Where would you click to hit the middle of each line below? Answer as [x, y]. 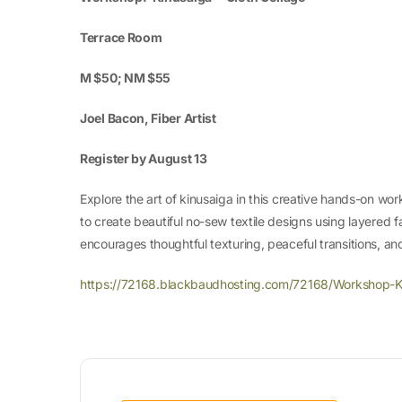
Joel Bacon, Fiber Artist [148, 118]
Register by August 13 [144, 159]
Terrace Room [121, 38]
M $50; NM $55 [126, 78]
